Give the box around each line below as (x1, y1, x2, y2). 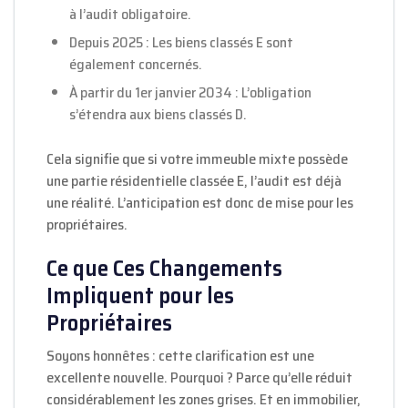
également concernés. (69, 53, 202, 76)
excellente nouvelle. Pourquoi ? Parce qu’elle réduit (46, 366, 352, 390)
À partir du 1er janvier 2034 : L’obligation (69, 81, 311, 105)
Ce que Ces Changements (46, 250, 282, 287)
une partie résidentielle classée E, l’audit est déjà (46, 169, 342, 193)
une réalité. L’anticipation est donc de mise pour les (46, 191, 353, 215)
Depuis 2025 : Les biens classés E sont (69, 31, 293, 55)
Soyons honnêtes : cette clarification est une (46, 344, 314, 368)
